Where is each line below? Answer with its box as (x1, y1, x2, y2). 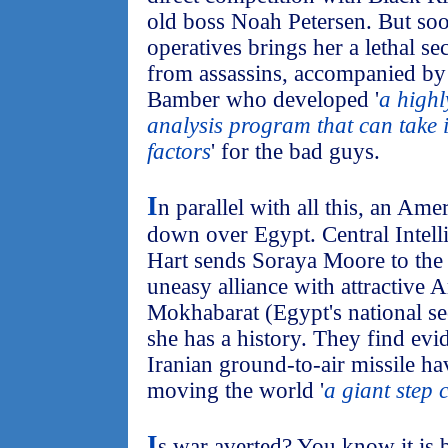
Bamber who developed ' (147, 87, 379, 112)
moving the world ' (147, 378, 324, 403)
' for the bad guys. (211, 139, 380, 164)
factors (147, 139, 211, 164)
